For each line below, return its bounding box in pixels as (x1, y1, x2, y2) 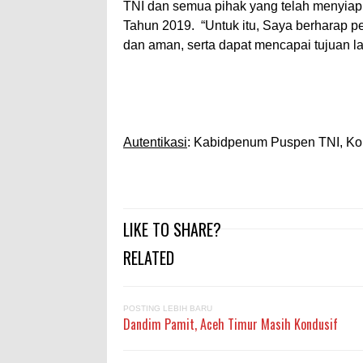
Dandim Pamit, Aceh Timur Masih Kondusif (123, 314, 338, 334)
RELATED (123, 245, 174, 270)
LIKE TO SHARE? (123, 216, 221, 241)
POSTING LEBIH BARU (123, 303, 212, 313)
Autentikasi (123, 135, 187, 150)
